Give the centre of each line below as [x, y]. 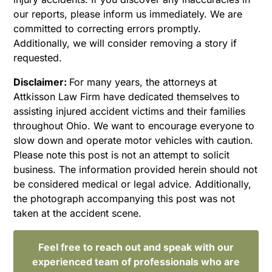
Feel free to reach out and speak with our [136, 247]
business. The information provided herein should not [136, 169]
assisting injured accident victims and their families [130, 111]
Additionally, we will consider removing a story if [125, 43]
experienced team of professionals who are [136, 261]
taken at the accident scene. [79, 213]
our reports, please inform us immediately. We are [128, 14]
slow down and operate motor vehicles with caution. [134, 140]
